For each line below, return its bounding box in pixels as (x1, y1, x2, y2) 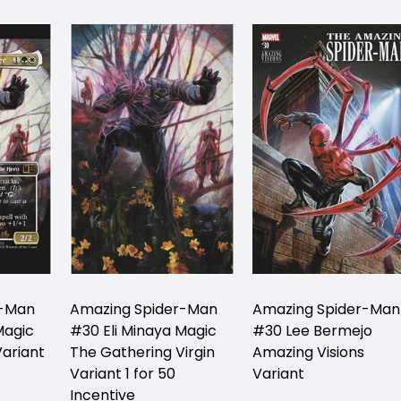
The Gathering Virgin (70, 341, 215, 363)
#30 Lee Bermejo (252, 320, 372, 341)
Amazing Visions (252, 341, 364, 363)
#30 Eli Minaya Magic (70, 320, 217, 341)
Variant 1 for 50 (70, 363, 175, 384)
